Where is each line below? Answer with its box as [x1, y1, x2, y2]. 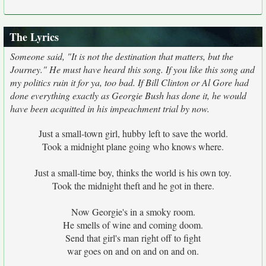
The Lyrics [9, 29, 59, 45]
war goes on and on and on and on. [67, 245, 199, 257]
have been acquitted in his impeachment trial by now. [10, 102, 210, 115]
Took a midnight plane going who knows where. [42, 140, 224, 153]
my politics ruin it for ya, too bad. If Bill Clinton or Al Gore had [10, 76, 249, 88]
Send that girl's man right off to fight [65, 232, 201, 244]
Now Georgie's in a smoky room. [71, 205, 195, 218]
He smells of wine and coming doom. [63, 218, 203, 231]
